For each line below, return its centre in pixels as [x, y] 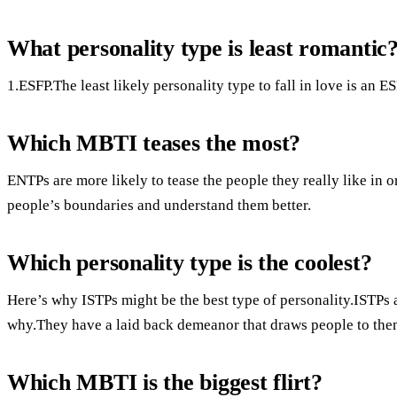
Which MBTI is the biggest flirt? [165, 382]
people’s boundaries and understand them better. [159, 205]
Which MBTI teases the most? [154, 143]
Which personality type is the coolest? [190, 262]
